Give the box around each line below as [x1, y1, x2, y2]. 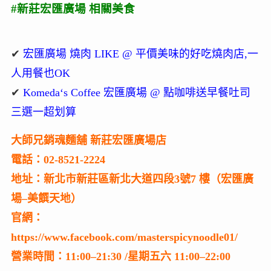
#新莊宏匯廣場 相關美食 [10, 2, 135, 16]
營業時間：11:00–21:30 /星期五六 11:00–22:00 [10, 250, 230, 263]
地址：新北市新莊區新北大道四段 [10, 173, 174, 186]
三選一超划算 [10, 106, 76, 119]
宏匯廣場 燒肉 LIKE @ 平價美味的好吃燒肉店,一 [22, 48, 258, 60]
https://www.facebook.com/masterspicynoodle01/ [10, 231, 238, 244]
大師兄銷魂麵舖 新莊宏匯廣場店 [10, 134, 166, 147]
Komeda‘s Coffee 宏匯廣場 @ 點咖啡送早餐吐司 [22, 87, 250, 99]
